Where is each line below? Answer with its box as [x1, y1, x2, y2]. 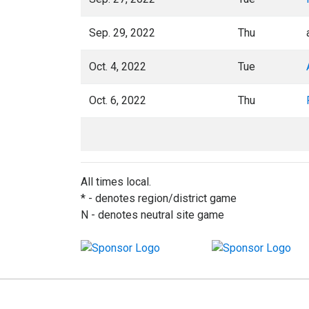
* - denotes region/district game [81, 192, 237, 205]
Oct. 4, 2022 [89, 60, 146, 73]
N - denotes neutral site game [81, 208, 224, 221]
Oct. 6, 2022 [89, 94, 146, 107]
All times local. [81, 175, 151, 188]
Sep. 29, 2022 [89, 26, 155, 39]
